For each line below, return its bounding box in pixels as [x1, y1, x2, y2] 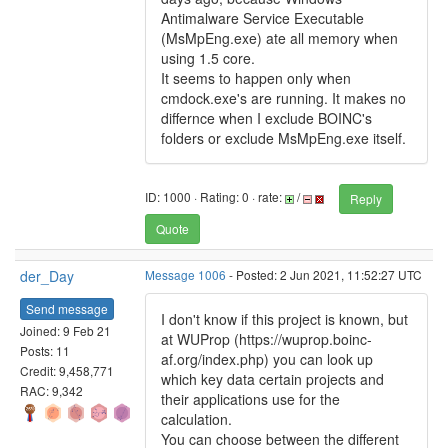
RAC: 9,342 [20, 381, 83, 399]
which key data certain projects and [161, 369, 384, 389]
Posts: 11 [20, 341, 70, 359]
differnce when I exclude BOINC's [161, 108, 372, 128]
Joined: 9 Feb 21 [20, 321, 111, 339]
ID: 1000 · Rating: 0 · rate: [145, 188, 285, 206]
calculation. [161, 409, 232, 429]
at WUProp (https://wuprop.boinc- [161, 329, 372, 349]
